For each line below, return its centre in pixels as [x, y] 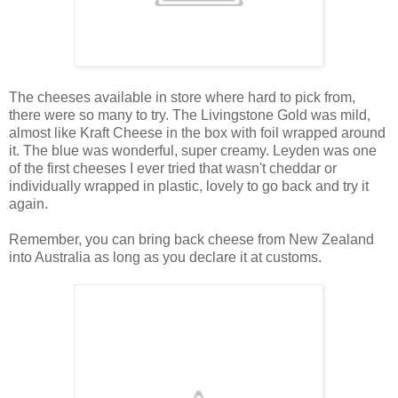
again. [30, 203]
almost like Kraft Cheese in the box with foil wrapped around [197, 132]
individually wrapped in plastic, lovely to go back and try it [189, 186]
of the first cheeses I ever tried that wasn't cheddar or [173, 168]
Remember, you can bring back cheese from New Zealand [191, 239]
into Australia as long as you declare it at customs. [165, 257]
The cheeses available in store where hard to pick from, [182, 97]
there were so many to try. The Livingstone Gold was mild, [190, 115]
